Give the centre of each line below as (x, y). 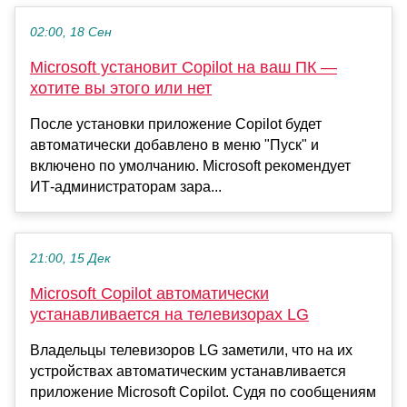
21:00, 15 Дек (70, 258)
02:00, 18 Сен (71, 32)
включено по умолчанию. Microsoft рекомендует (190, 165)
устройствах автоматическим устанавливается (188, 371)
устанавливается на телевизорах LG (169, 314)
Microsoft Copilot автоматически (149, 293)
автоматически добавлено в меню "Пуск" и (174, 144)
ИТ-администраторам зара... (126, 186)
